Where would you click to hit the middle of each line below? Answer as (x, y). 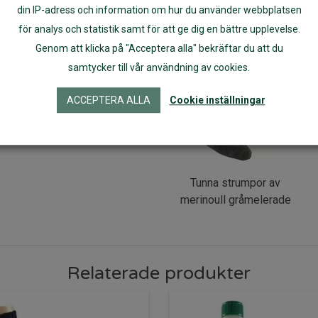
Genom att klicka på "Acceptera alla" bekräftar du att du (159, 49)
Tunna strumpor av (236, 182)
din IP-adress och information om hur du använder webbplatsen (159, 10)
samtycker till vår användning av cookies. (159, 68)
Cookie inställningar (217, 100)
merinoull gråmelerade (235, 199)
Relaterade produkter (159, 273)
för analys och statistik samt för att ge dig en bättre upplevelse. (159, 29)
